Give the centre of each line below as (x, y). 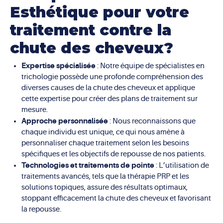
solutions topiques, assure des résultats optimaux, (104, 187)
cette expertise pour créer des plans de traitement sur (109, 99)
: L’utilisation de (181, 165)
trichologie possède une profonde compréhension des (112, 77)
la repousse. (41, 209)
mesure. (34, 110)
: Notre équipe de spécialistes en (150, 66)
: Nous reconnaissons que (152, 121)
